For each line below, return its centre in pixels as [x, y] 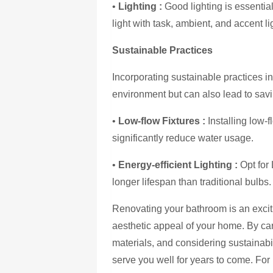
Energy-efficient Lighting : [178, 165]
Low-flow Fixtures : [162, 121]
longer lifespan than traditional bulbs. [192, 182]
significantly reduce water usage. [183, 138]
